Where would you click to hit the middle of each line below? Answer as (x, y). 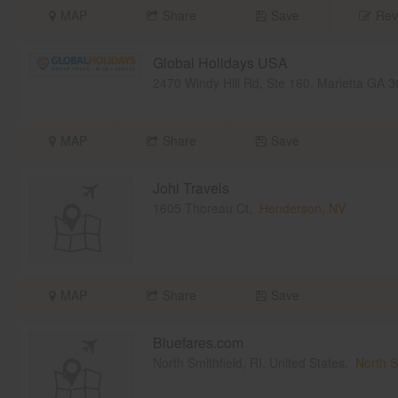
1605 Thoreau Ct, (206, 208)
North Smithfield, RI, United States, (254, 363)
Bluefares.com (198, 343)
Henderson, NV (302, 208)
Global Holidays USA (220, 63)
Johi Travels (191, 188)
